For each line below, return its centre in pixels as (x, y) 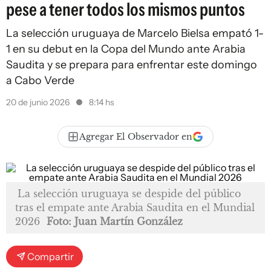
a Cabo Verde (40, 80)
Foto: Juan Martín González (115, 221)
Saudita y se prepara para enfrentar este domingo (132, 65)
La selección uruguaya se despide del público (129, 194)
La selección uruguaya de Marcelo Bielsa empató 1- (135, 33)
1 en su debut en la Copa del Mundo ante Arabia (126, 49)
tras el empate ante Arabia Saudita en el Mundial (135, 207)
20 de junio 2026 (39, 102)
